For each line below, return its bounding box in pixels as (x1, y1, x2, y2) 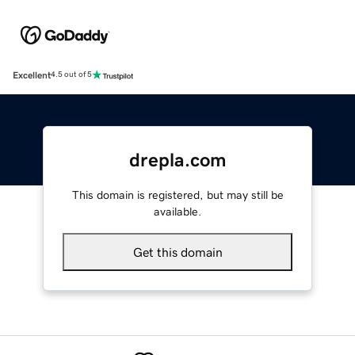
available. (154, 205, 201, 217)
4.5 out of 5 (51, 71, 92, 79)
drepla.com (128, 150, 227, 170)
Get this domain (132, 245, 223, 258)
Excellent (13, 70, 51, 80)
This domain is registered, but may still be (71, 189, 284, 200)
